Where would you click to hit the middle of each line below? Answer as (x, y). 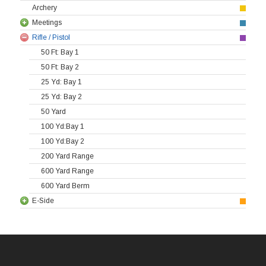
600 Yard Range (67, 171)
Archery (45, 7)
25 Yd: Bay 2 (61, 96)
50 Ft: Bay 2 (60, 67)
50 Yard (53, 111)
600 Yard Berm (65, 186)
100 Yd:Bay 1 (63, 126)
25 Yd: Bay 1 (61, 82)
